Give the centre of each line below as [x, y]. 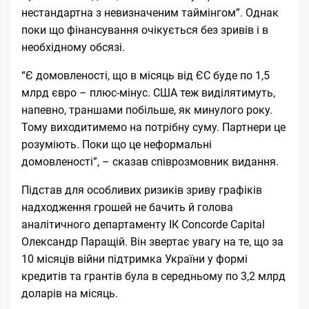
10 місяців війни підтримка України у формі [134, 259]
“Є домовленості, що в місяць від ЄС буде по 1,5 [146, 75]
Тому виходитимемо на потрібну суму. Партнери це [153, 127]
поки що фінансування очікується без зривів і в [145, 30]
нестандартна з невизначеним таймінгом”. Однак [150, 12]
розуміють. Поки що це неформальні [117, 144]
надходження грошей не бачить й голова [127, 207]
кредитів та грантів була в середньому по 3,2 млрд [153, 276]
